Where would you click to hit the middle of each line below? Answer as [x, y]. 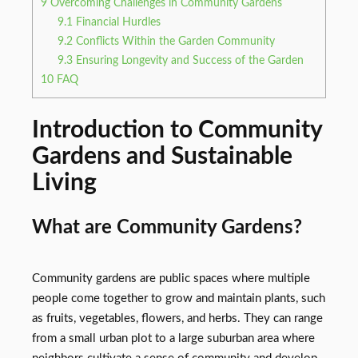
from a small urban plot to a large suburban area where [173, 339]
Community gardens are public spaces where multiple [171, 279]
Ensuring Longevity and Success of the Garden [189, 60]
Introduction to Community [177, 131]
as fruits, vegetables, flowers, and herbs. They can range [177, 319]
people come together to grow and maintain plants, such [179, 299]
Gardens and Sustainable [162, 157]
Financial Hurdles [117, 22]
